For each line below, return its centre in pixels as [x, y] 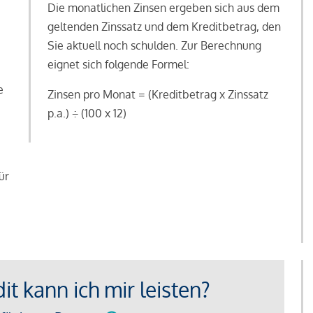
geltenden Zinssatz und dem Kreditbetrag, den [164, 27]
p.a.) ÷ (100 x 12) [87, 114]
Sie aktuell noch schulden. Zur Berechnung [154, 46]
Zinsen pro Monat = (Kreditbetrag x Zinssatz [158, 95]
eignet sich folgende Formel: [118, 65]
